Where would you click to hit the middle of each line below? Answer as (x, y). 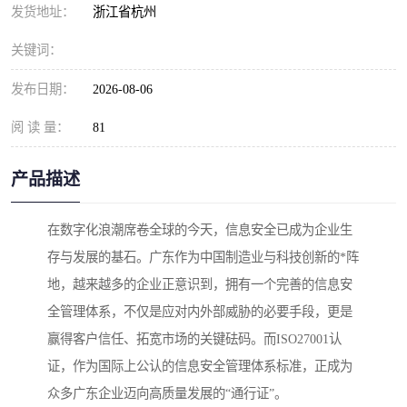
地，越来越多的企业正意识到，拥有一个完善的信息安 (200, 285)
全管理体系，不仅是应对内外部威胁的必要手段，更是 (200, 312)
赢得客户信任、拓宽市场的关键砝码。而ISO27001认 (194, 339)
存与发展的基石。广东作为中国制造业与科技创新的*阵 (203, 258)
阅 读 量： (40, 127)
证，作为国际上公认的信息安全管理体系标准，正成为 (200, 367)
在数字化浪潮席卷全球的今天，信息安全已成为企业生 (200, 230)
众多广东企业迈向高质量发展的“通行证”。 (167, 394)
